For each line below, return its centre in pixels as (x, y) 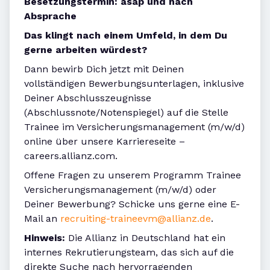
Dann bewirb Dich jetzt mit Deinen (104, 69)
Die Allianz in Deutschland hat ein (147, 238)
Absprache (50, 16)
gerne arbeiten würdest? (86, 50)
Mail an (42, 219)
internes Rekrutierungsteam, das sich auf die (129, 253)
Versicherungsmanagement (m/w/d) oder (120, 190)
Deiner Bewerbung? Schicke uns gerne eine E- (132, 204)
